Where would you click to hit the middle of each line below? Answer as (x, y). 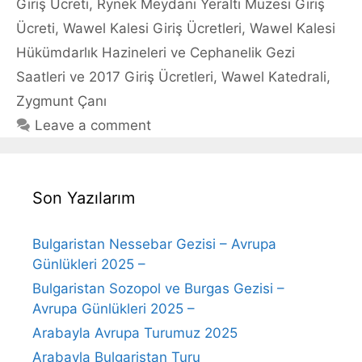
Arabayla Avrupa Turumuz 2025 (135, 333)
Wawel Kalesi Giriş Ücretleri (152, 28)
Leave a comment (93, 125)
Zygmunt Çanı (61, 101)
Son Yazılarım (84, 198)
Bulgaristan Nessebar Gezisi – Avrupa (154, 244)
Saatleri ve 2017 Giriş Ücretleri (115, 76)
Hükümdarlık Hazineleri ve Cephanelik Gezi (156, 52)
